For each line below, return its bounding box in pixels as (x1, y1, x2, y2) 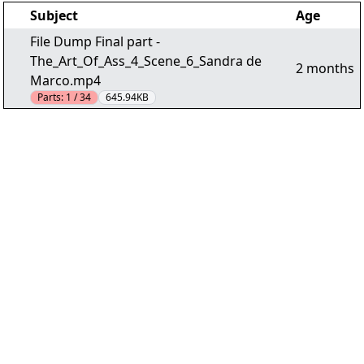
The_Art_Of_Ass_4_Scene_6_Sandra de (30, 52, 262, 70)
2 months (296, 59, 354, 77)
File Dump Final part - (30, 32, 160, 50)
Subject (30, 6, 78, 24)
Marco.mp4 (30, 71, 101, 89)
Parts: (37, 90, 66, 104)
